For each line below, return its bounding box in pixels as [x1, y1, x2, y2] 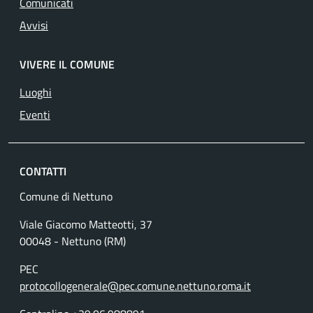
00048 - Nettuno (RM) [20, 232, 126, 249]
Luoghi [20, 83, 52, 101]
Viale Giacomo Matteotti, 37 [20, 215, 152, 233]
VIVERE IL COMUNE [20, 55, 115, 73]
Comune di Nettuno [20, 187, 112, 205]
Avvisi [20, 16, 48, 34]
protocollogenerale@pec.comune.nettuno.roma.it [20, 277, 251, 294]
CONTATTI [20, 162, 66, 180]
